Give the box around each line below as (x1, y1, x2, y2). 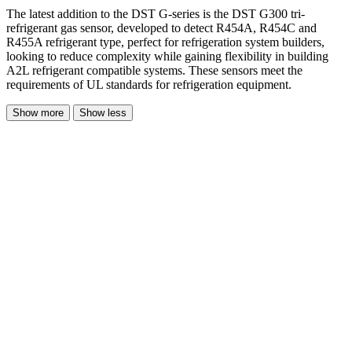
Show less (79, 107, 126, 119)
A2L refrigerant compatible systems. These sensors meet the (6, 64, 302, 78)
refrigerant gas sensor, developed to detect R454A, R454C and (6, 21, 317, 35)
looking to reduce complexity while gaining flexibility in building (6, 49, 328, 64)
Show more (13, 107, 64, 119)
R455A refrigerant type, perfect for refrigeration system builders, (6, 35, 324, 49)
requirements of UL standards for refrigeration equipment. (6, 78, 291, 92)
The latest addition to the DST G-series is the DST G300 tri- (6, 7, 305, 21)
